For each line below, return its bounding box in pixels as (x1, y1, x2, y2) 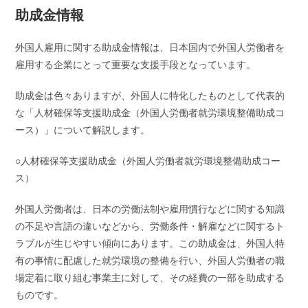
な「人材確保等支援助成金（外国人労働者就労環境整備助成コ (15, 106, 285, 120)
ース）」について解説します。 (15, 123, 151, 137)
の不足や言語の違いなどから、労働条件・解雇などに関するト (15, 219, 285, 233)
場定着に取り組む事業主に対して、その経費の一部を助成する (15, 271, 285, 285)
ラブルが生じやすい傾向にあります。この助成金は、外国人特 (15, 236, 285, 250)
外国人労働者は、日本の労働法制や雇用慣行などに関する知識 (15, 202, 285, 216)
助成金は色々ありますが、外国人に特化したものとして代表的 (15, 89, 285, 102)
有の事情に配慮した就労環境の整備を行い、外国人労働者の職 (15, 254, 285, 267)
